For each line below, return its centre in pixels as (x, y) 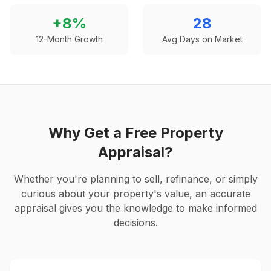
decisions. (135, 223)
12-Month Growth (69, 39)
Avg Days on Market (202, 39)
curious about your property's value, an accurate (135, 194)
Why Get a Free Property (135, 133)
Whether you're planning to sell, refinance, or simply (135, 179)
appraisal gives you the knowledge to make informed (135, 208)
